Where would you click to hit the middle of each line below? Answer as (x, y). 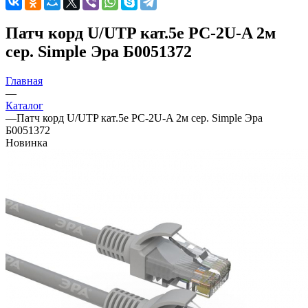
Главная (24, 80)
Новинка (26, 142)
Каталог (24, 105)
